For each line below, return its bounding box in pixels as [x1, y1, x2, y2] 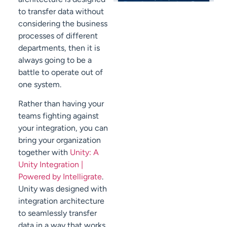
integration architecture [18, 196, 104, 206]
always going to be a [18, 55, 92, 65]
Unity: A [70, 147, 99, 158]
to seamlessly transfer [18, 208, 97, 218]
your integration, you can [18, 123, 108, 133]
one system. [18, 80, 61, 90]
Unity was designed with [18, 184, 107, 194]
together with [18, 147, 70, 158]
